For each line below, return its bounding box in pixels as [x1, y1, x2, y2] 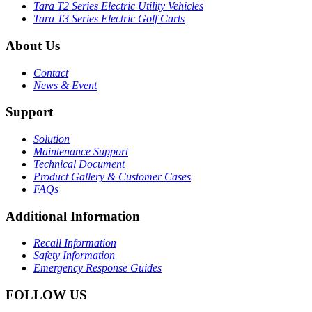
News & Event [33, 79, 97, 91]
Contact [33, 66, 68, 79]
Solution [33, 133, 70, 146]
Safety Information [33, 249, 115, 262]
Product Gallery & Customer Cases [33, 171, 191, 183]
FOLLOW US [6, 288, 87, 303]
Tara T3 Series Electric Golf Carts [33, 13, 185, 25]
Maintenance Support [33, 146, 128, 158]
